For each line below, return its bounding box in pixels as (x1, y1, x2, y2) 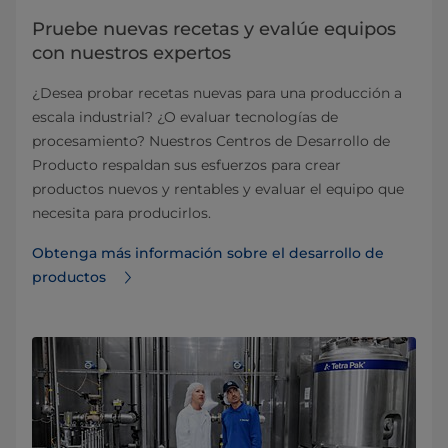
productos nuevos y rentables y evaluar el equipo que (32, 179, 404, 198)
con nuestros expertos (32, 41, 231, 64)
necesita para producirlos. (32, 203, 211, 222)
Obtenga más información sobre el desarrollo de (32, 243, 384, 262)
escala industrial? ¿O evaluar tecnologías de (32, 107, 338, 126)
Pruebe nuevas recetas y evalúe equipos (32, 17, 396, 40)
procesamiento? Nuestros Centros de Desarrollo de (32, 131, 390, 150)
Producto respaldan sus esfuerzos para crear (32, 155, 341, 174)
